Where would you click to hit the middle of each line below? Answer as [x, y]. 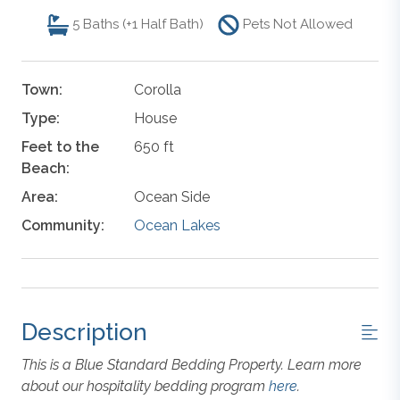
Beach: [46, 168]
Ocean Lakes [177, 225]
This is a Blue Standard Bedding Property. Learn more [192, 364]
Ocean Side [171, 196]
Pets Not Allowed [298, 25]
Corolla [157, 89]
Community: [63, 225]
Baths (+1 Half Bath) [143, 25]
